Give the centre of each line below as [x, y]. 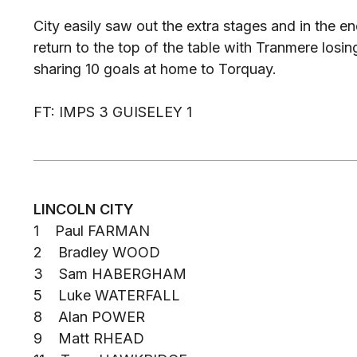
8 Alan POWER [89, 317]
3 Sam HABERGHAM [110, 274]
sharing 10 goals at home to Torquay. [155, 69]
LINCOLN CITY [84, 210]
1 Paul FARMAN [92, 231]
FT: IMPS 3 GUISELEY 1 [113, 112]
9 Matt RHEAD [89, 339]
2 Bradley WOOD [97, 253]
